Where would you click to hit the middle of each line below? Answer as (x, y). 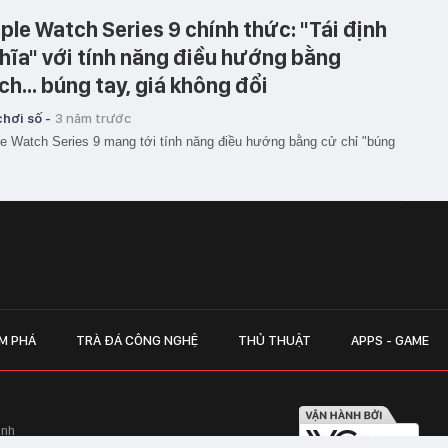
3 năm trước (93, 118)
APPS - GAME (390, 340)
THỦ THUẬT (274, 340)
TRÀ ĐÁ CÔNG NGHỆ (137, 340)
